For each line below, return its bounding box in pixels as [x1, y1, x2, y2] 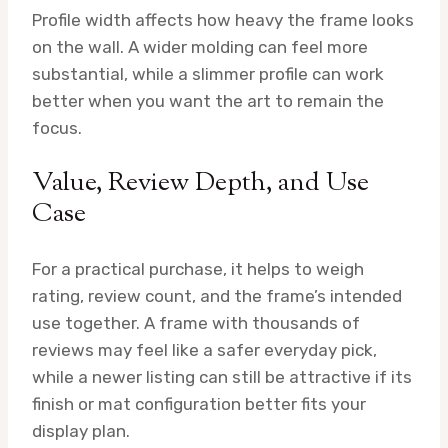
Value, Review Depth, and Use [32, 164, 369, 202]
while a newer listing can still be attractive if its [32, 366, 412, 387]
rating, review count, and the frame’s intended [32, 285, 402, 306]
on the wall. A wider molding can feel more [32, 36, 368, 57]
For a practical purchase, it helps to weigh [32, 258, 364, 279]
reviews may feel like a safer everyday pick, [32, 339, 377, 360]
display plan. [32, 420, 130, 441]
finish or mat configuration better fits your [32, 393, 366, 414]
